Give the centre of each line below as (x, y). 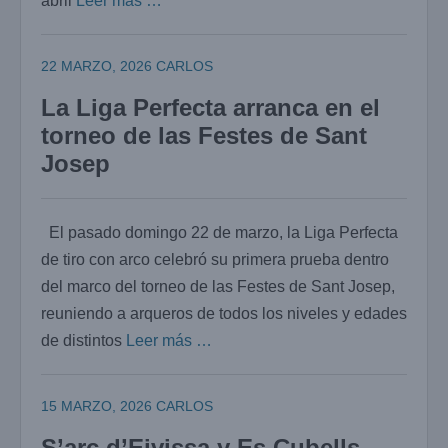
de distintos (83, 341)
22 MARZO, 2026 (96, 66)
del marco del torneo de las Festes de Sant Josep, (218, 287)
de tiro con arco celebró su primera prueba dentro (215, 260)
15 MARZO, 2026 (96, 406)
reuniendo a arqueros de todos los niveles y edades (224, 314)
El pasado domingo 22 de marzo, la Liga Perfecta (219, 233)
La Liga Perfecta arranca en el (210, 108)
